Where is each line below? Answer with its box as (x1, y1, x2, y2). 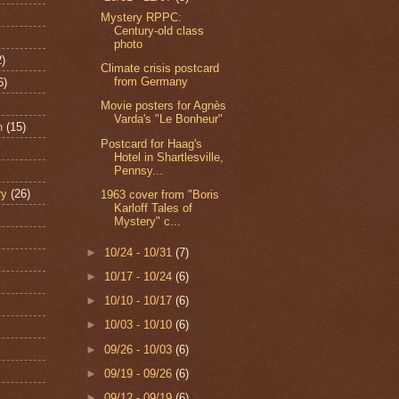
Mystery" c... (114, 214, 182, 228)
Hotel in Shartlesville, (114, 150, 224, 164)
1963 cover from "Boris (101, 187, 220, 201)
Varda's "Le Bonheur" (114, 112, 224, 126)
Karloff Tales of (114, 200, 193, 215)
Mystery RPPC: (101, 11, 183, 24)
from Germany (114, 75, 189, 89)
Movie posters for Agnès (101, 99, 227, 113)
